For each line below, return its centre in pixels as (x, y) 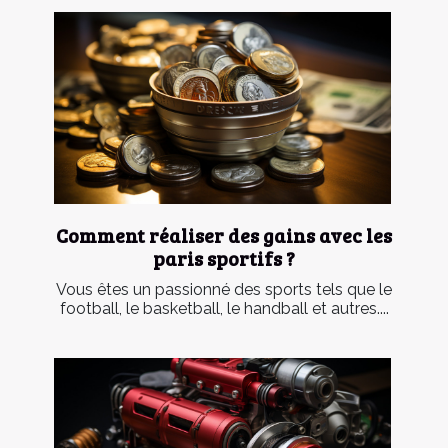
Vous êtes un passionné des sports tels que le (224, 289)
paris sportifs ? (224, 257)
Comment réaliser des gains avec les (224, 234)
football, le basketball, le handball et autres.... (224, 308)
